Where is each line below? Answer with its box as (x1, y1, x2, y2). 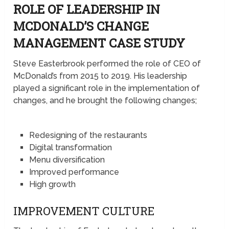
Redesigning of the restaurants (29, 130, 147, 140)
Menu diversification (29, 154, 105, 165)
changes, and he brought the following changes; (13, 95, 197, 105)
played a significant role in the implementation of (13, 83, 200, 93)
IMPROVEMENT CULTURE (13, 203, 155, 218)
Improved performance (29, 167, 119, 177)
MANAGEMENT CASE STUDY (13, 34, 189, 51)
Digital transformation (29, 142, 112, 152)
